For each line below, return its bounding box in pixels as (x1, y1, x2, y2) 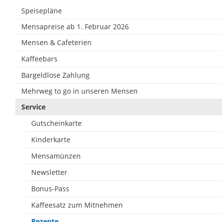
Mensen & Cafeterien (21, 37, 92, 47)
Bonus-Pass (31, 183, 69, 193)
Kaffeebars (21, 54, 57, 63)
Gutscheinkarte (31, 118, 82, 128)
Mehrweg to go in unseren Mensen (21, 86, 138, 96)
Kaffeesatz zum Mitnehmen (31, 200, 123, 210)
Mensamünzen (31, 151, 81, 161)
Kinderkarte (31, 134, 70, 144)
